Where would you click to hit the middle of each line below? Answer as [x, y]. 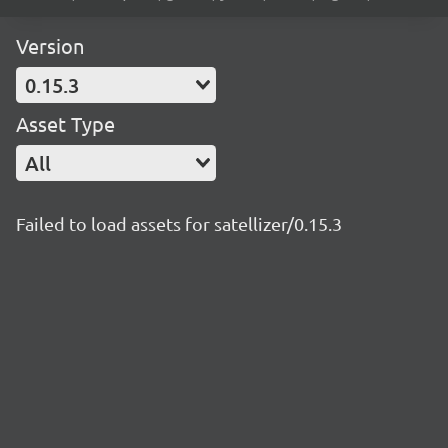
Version [50, 45]
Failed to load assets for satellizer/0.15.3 [179, 223]
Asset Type [65, 123]
